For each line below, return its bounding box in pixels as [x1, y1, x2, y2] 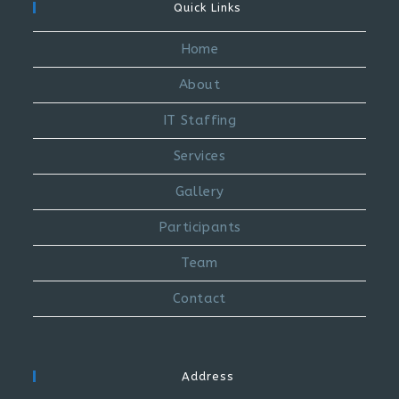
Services [173, 148, 226, 165]
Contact [173, 290, 226, 307]
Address [181, 370, 234, 384]
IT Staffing [162, 112, 237, 129]
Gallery [175, 183, 224, 200]
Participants [158, 219, 241, 236]
